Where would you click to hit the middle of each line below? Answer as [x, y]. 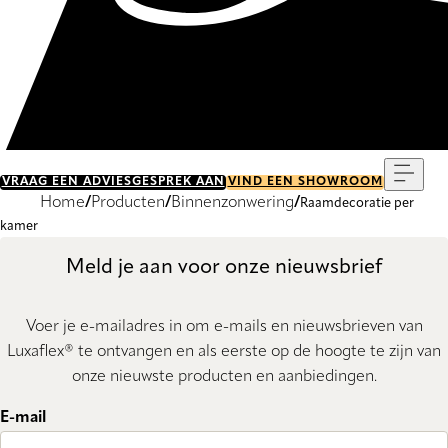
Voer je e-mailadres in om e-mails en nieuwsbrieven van [224, 326]
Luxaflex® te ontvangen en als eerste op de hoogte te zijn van [224, 351]
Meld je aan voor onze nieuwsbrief [224, 267]
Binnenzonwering [232, 203]
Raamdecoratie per [357, 203]
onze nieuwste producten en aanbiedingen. [224, 376]
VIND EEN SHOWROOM [305, 182]
